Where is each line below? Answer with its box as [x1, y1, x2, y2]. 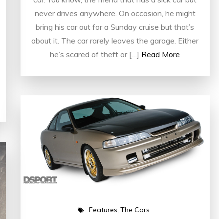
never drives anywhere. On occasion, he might [34, 8, 196, 18]
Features [89, 205, 118, 215]
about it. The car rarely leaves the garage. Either [31, 35, 199, 45]
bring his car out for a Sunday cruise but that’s [36, 22, 195, 32]
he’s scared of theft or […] [50, 49, 140, 59]
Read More [141, 49, 180, 59]
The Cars [120, 205, 150, 215]
